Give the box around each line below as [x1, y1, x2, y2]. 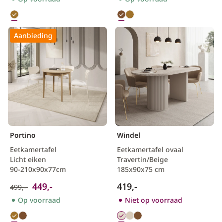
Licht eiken [10, 155, 46, 164]
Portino [10, 130, 36, 140]
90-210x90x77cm [10, 165, 66, 174]
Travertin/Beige [117, 155, 168, 164]
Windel [117, 130, 140, 140]
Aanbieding [14, 31, 53, 40]
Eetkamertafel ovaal [117, 145, 183, 154]
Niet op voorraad [125, 195, 182, 205]
